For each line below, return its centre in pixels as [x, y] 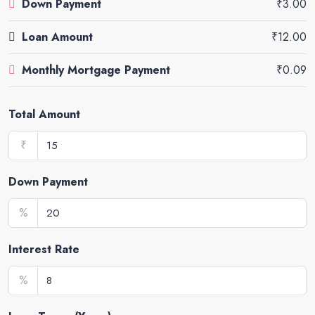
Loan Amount [57, 37]
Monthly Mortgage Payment [96, 70]
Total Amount [44, 114]
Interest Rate [44, 249]
